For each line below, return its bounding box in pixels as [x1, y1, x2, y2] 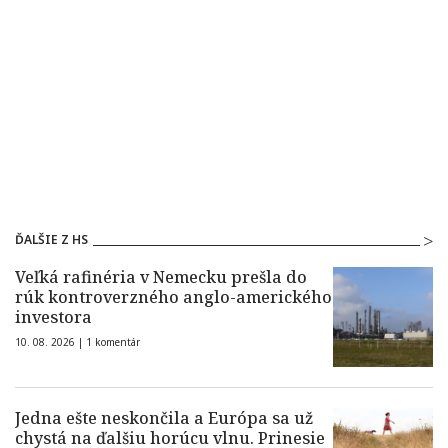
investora [15, 306, 92, 329]
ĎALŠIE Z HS [15, 231, 88, 249]
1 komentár [86, 335, 140, 350]
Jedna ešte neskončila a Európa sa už [15, 407, 313, 430]
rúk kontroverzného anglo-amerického [15, 286, 332, 309]
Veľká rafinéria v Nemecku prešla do [15, 266, 307, 289]
